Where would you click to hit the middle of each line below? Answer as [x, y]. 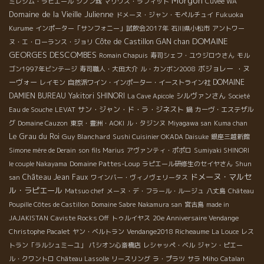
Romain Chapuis [123, 56]
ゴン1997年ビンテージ [43, 69]
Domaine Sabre [113, 205]
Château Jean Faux [55, 177]
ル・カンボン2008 [168, 69]
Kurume [21, 29]
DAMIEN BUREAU [37, 96]
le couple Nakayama [38, 164]
